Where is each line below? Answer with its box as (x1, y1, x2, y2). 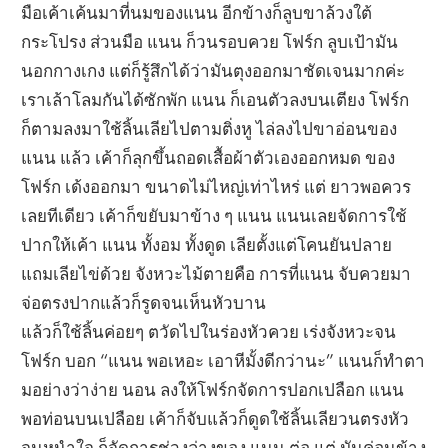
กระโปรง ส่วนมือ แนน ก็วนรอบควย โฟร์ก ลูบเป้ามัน (21, 31, 399, 53)
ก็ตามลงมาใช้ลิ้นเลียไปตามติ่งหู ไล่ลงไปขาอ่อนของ (21, 118, 398, 140)
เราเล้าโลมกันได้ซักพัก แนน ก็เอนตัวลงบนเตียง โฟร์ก (21, 89, 410, 111)
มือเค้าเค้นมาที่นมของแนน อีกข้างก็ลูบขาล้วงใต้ (21, 2, 373, 24)
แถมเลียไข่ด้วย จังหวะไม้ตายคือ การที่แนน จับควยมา (21, 263, 412, 285)
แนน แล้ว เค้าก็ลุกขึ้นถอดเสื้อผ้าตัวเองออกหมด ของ (21, 147, 396, 169)
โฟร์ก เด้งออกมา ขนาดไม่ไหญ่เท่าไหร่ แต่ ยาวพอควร (21, 176, 412, 198)
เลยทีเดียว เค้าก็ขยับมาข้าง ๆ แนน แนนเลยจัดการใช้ (21, 205, 408, 227)
